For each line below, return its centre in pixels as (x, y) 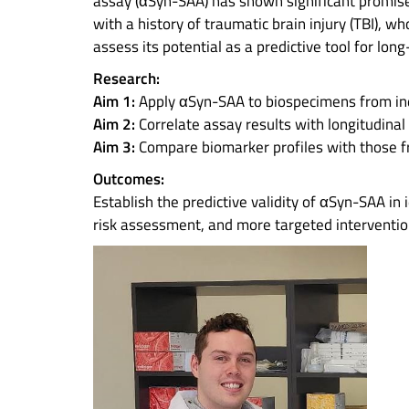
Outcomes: (129, 179)
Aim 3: (114, 147)
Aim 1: (114, 101)
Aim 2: (114, 124)
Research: (126, 79)
